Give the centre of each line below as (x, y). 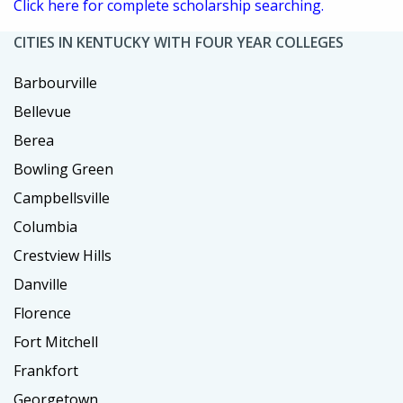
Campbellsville (62, 198)
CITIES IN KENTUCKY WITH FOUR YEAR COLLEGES (179, 43)
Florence (42, 313)
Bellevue (42, 112)
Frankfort (46, 371)
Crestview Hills (63, 256)
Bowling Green (63, 170)
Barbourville (55, 83)
